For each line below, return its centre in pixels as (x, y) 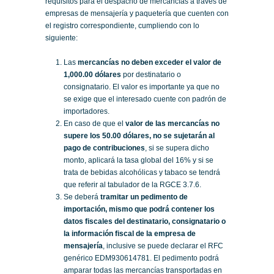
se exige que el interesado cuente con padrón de (145, 99)
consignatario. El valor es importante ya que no (142, 87)
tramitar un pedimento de (144, 197)
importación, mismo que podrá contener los (139, 209)
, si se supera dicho (177, 148)
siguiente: (61, 38)
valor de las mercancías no (172, 124)
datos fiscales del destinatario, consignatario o (145, 222)
